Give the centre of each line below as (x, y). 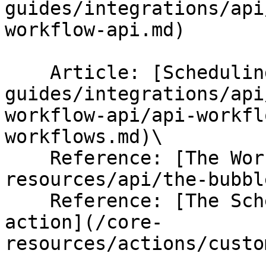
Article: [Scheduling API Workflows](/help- (27, 72)
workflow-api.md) (95, 30)
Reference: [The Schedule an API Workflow (27, 201)
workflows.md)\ (84, 137)
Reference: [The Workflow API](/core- (27, 158)
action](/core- (84, 222)
